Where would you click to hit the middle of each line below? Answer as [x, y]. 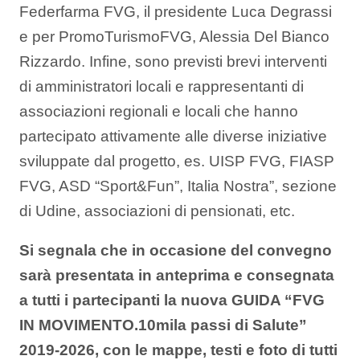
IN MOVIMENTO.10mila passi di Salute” [163, 325]
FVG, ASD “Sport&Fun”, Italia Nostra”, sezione [178, 186]
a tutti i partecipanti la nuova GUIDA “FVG [172, 301]
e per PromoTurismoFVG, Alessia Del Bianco [174, 36]
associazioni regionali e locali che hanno [159, 111]
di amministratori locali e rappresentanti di [162, 86]
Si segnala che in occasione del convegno [176, 251]
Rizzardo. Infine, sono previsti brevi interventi [173, 61]
